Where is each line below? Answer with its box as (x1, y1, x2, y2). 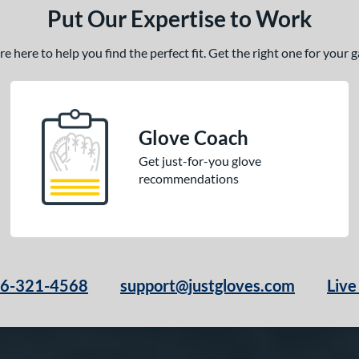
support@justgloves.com (120, 276, 295, 296)
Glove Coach (139, 126, 249, 150)
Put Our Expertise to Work (47, 5, 312, 33)
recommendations (139, 171, 240, 187)
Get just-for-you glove (139, 153, 262, 169)
